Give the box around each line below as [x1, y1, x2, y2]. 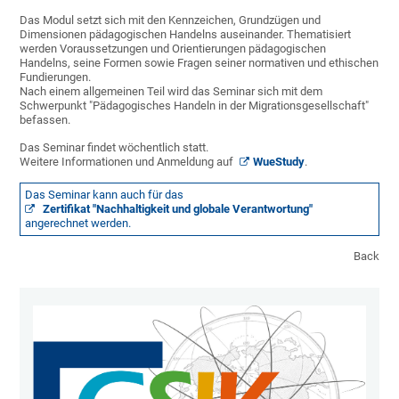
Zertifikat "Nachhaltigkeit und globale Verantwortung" [40, 202, 313, 216]
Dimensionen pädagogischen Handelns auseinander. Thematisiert [20, 28, 352, 42]
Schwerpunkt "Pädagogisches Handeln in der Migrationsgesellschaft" [20, 99, 370, 113]
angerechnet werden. [25, 216, 132, 231]
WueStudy [253, 155, 305, 169]
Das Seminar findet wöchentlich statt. [20, 141, 209, 155]
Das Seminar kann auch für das [25, 188, 187, 202]
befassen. [20, 113, 71, 127]
